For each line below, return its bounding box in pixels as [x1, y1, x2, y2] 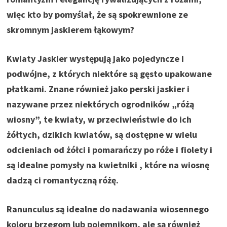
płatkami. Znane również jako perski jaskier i [7, 83, 190, 95]
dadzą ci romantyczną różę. [7, 174, 119, 186]
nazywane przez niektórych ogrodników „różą [7, 98, 195, 110]
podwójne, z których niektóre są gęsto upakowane [7, 67, 212, 80]
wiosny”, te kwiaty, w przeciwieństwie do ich [7, 113, 192, 125]
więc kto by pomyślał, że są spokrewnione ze [7, 8, 188, 20]
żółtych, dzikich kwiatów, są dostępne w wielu [7, 128, 198, 140]
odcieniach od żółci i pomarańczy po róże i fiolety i [7, 143, 213, 156]
